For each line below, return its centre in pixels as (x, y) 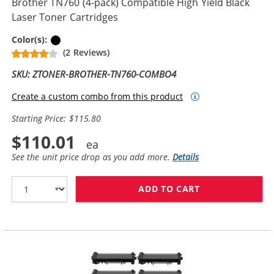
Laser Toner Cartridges (65, 17)
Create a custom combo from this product (97, 96)
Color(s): (31, 39)
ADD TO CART (169, 189)
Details (186, 157)
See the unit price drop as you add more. (92, 157)
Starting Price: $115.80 (56, 118)
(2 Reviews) (86, 52)
